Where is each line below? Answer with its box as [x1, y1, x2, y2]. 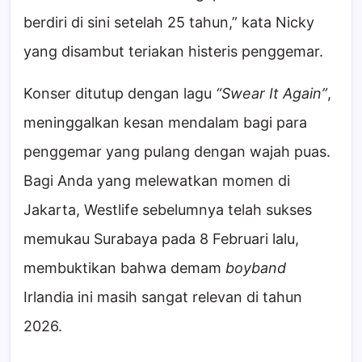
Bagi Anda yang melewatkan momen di [23, 172, 290, 190]
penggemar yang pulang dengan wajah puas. [23, 143, 330, 161]
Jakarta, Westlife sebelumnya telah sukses [23, 201, 312, 219]
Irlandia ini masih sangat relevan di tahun [23, 288, 302, 306]
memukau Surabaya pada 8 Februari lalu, [23, 230, 299, 248]
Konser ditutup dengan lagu [23, 85, 216, 103]
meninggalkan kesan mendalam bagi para [23, 114, 307, 132]
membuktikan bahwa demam [23, 259, 225, 277]
